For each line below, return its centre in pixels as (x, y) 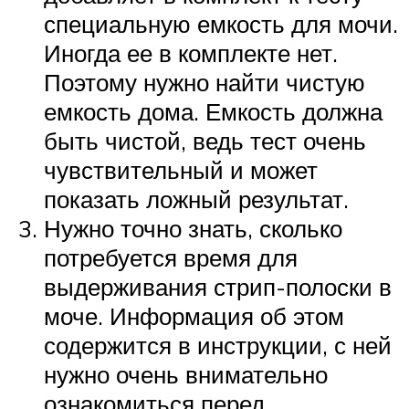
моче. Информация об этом (194, 315)
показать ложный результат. (196, 199)
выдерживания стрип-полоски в (218, 286)
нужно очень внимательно (186, 374)
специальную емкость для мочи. (221, 23)
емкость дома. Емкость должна (213, 111)
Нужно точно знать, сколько (193, 228)
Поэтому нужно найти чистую (204, 82)
